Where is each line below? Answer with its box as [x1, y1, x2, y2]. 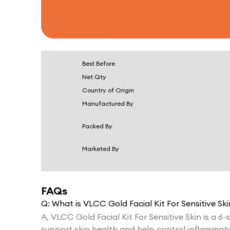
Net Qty [82, 73, 106, 81]
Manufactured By [82, 100, 133, 108]
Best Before [82, 60, 115, 68]
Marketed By [82, 145, 119, 153]
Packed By [82, 122, 112, 130]
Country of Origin [82, 86, 134, 94]
